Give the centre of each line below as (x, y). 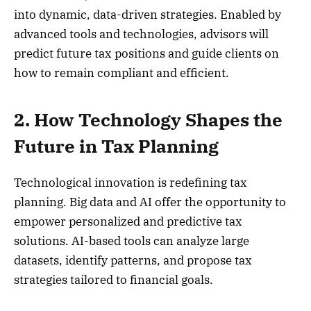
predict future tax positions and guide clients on (146, 54)
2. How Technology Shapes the (148, 119)
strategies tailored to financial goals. (114, 279)
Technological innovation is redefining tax (131, 182)
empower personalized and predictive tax (128, 221)
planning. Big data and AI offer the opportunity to (150, 202)
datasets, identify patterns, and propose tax (133, 260)
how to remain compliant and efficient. (121, 73)
